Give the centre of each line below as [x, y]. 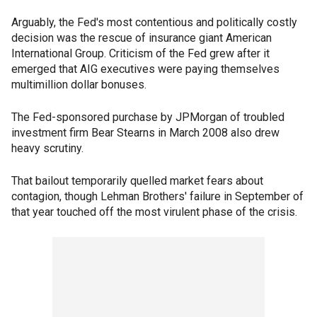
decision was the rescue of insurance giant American [142, 38]
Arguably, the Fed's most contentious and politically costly [154, 22]
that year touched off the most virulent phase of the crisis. [154, 212]
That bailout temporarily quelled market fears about [137, 181]
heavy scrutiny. [47, 148]
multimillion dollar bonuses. [79, 85]
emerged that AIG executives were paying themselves [145, 69]
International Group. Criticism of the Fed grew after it [140, 53]
